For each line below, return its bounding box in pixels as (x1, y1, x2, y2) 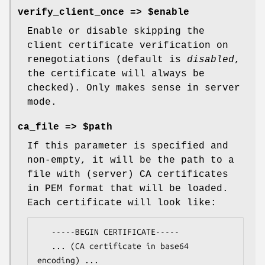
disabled (187, 54, 234, 66)
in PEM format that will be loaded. (27, 183, 228, 195)
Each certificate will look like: (27, 198, 216, 209)
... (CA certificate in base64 (37, 241, 51, 251)
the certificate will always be (27, 69, 205, 80)
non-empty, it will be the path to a (27, 155, 234, 166)
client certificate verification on (27, 40, 228, 51)
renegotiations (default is (27, 54, 187, 66)
